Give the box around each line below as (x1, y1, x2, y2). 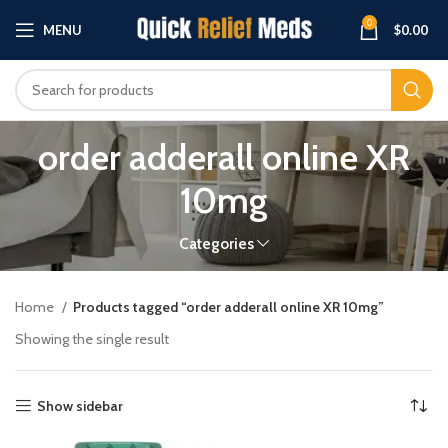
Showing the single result (15, 330, 169, 348)
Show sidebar (37, 397, 124, 415)
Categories (178, 234, 254, 253)
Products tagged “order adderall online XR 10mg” (73, 298, 384, 316)
